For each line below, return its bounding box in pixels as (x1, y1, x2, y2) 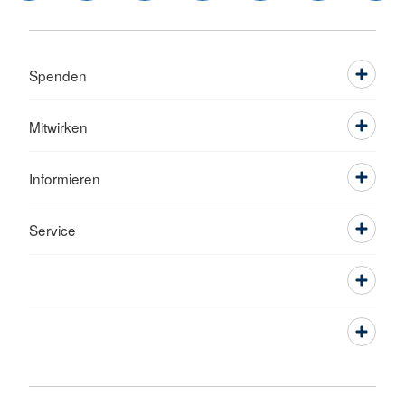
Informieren (29, 168, 100, 189)
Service (29, 220, 76, 240)
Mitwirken (29, 117, 88, 137)
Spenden (29, 65, 87, 86)
